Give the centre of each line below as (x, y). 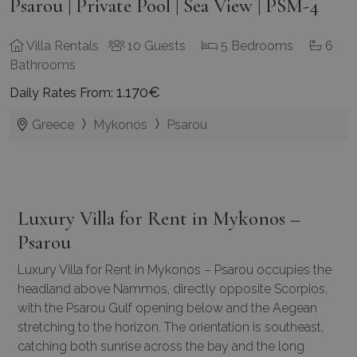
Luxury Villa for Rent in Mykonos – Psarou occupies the (175, 269)
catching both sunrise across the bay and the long (161, 346)
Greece (53, 124)
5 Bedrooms (255, 45)
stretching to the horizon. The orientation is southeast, (171, 327)
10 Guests (155, 45)
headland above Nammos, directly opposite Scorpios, (173, 288)
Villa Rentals (61, 45)
